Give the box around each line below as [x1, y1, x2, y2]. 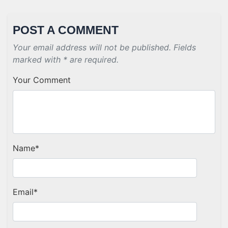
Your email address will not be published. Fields [13, 42, 196, 52]
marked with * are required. [13, 54, 119, 65]
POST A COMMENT [13, 23, 119, 37]
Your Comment [13, 75, 71, 85]
